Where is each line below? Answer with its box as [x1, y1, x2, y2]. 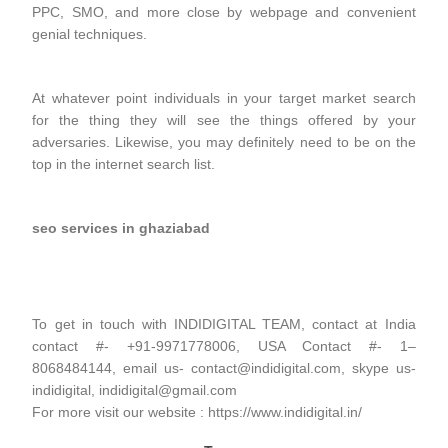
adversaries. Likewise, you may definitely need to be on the [32, 134, 416, 150]
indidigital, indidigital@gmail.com [32, 382, 238, 398]
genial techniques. [32, 26, 148, 42]
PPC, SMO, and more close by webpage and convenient [32, 4, 416, 20]
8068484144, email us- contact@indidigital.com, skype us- [32, 360, 416, 376]
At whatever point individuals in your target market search [32, 90, 416, 106]
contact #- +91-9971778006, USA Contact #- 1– [32, 338, 416, 354]
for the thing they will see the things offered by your [32, 112, 416, 128]
